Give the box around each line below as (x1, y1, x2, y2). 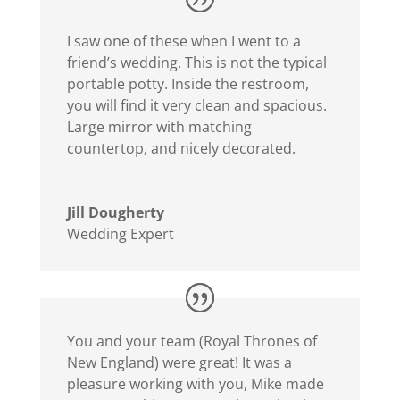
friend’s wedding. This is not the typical (66, 53, 327, 73)
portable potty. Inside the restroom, (66, 74, 309, 95)
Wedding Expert (66, 224, 174, 245)
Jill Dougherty (66, 203, 164, 223)
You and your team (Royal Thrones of (66, 330, 317, 351)
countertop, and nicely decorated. (66, 138, 296, 159)
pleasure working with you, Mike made (66, 373, 324, 394)
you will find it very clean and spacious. (66, 96, 327, 116)
